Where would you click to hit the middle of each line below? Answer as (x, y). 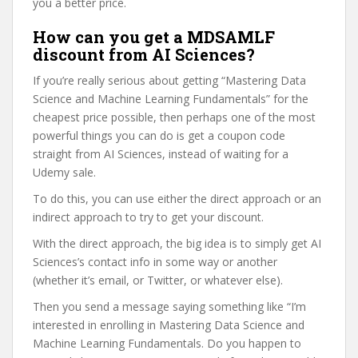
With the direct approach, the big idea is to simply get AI (177, 243)
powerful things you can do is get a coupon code (159, 135)
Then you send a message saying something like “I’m (169, 306)
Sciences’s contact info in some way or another (155, 262)
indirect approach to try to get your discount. (148, 217)
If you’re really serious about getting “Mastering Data (169, 80)
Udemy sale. (64, 172)
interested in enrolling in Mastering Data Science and (169, 325)
